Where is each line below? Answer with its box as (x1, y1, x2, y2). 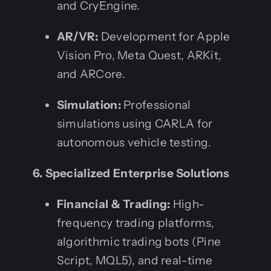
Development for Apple (98, 29, 230, 44)
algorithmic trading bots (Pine (56, 234, 221, 249)
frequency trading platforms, (56, 215, 215, 230)
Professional (120, 97, 191, 112)
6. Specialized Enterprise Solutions (32, 166, 230, 180)
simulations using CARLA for (56, 116, 213, 131)
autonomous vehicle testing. (56, 135, 212, 149)
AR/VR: (56, 29, 99, 44)
